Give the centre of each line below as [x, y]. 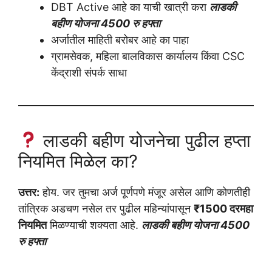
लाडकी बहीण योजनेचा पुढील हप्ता [145, 140]
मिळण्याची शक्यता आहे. [94, 225]
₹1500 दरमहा [223, 208]
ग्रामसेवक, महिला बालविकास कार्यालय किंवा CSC [148, 56]
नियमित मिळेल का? [78, 161]
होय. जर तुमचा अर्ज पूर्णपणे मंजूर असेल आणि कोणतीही [145, 192]
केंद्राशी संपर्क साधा [89, 72]
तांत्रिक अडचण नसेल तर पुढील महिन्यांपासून [106, 208]
